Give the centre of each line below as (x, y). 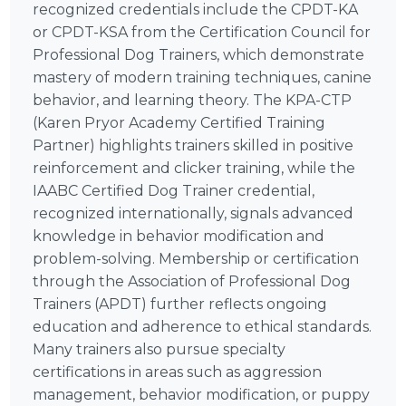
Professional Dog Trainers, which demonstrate (199, 55)
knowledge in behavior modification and (179, 237)
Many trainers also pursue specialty (159, 350)
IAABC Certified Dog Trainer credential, (174, 191)
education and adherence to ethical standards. (203, 327)
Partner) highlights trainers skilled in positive (193, 146)
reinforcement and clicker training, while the (194, 169)
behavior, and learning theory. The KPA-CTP (193, 101)
